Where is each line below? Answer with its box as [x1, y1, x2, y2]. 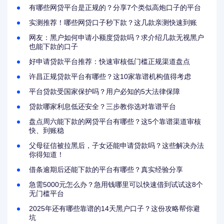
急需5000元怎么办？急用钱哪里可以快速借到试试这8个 [29, 180, 203, 189]
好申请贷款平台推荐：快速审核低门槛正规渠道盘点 [29, 57, 190, 66]
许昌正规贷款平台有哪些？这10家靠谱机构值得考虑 [29, 72, 191, 81]
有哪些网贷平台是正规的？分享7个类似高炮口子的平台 [29, 3, 201, 12]
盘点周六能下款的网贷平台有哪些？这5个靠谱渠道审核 [29, 117, 201, 126]
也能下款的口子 [29, 42, 78, 51]
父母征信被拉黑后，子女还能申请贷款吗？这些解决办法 [29, 141, 204, 150]
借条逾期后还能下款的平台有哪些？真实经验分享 [29, 165, 183, 174]
